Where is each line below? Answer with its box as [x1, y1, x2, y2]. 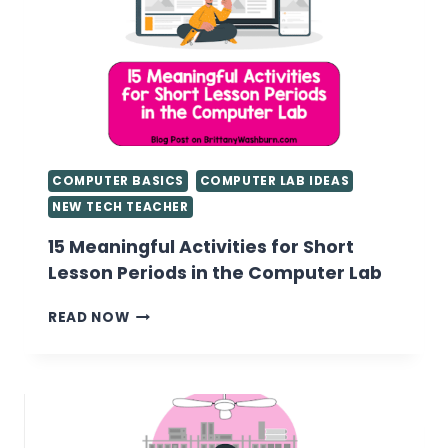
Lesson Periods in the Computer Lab [48, 261, 382, 286]
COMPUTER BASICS [52, 173, 184, 190]
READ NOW [48, 308, 130, 328]
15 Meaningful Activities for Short [48, 235, 354, 260]
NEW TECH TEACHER [52, 199, 189, 216]
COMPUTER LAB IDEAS [199, 173, 350, 190]
